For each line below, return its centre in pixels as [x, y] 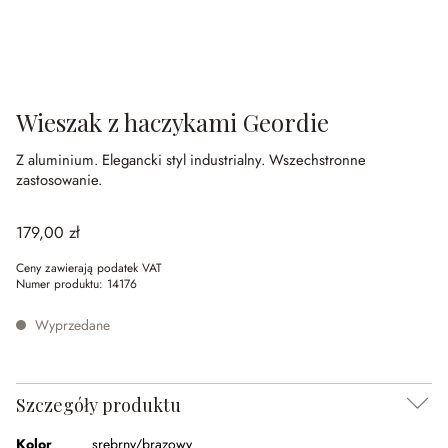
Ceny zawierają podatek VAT [89, 268]
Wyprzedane [70, 325]
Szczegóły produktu [98, 405]
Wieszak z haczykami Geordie [172, 122]
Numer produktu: [61, 284]
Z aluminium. [59, 160]
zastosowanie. [59, 180]
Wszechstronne [317, 160]
